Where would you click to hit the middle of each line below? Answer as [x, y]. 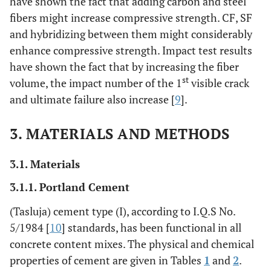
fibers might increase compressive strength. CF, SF [131, 18]
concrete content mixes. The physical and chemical [132, 244]
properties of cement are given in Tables [107, 260]
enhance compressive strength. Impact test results [131, 50]
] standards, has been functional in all [152, 227]
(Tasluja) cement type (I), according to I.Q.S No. [122, 211]
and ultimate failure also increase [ [92, 99]
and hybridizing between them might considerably [131, 34]
